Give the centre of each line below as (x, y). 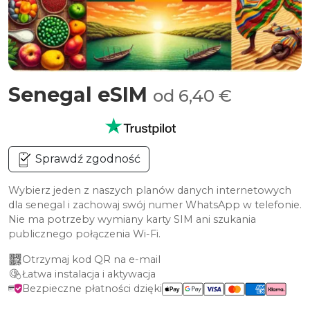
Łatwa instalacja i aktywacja (89, 274)
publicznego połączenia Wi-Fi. (84, 234)
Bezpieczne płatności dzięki (92, 289)
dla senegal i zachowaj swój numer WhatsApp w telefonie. (155, 205)
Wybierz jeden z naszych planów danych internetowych (150, 190)
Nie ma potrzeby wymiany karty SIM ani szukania (132, 219)
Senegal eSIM (81, 94)
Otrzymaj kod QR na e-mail (91, 259)
